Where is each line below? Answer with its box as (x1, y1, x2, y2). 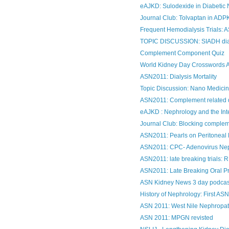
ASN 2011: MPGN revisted (140, 214, 213, 221)
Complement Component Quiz (140, 49, 224, 57)
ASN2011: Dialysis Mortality (140, 73, 217, 80)
